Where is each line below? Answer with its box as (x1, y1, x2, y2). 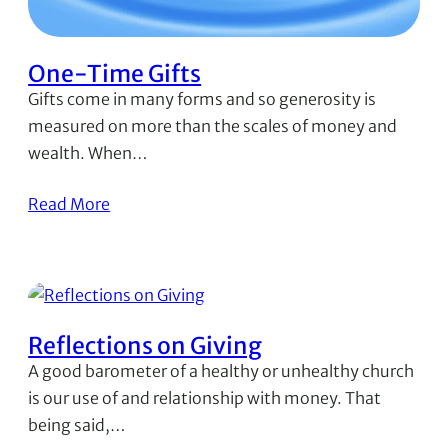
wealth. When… (28, 142, 148, 163)
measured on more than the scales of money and (28, 115, 398, 136)
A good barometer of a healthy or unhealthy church (28, 360, 415, 381)
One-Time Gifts (28, 58, 202, 88)
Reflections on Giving (28, 330, 263, 360)
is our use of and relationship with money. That (28, 387, 382, 408)
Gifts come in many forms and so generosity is (28, 88, 377, 109)
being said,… (28, 414, 126, 435)
